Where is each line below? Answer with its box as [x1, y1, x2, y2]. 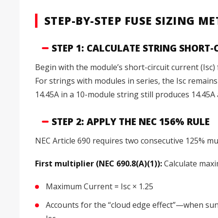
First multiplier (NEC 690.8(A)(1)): [35, 158, 162, 169]
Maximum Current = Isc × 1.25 [46, 181, 153, 192]
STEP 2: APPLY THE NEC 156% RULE [52, 115, 210, 128]
